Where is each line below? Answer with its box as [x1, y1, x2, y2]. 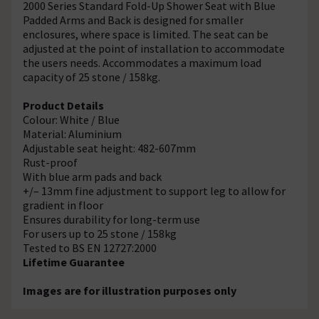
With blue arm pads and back [23, 169, 162, 184]
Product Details [23, 98, 104, 113]
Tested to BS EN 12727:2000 [23, 240, 157, 255]
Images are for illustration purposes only [23, 283, 236, 298]
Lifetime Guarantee [23, 254, 125, 269]
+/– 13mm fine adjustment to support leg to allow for [23, 183, 286, 198]
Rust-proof [23, 155, 78, 169]
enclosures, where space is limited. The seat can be [23, 26, 268, 41]
